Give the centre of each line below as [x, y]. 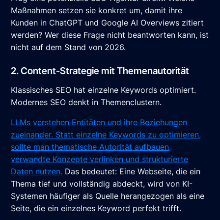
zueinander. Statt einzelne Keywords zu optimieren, [106, 135]
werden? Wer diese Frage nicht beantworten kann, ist [110, 35]
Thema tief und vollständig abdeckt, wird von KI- [102, 184]
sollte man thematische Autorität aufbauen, [91, 147]
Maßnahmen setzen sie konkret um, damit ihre [97, 11]
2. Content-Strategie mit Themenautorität [100, 71]
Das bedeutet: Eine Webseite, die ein [132, 172]
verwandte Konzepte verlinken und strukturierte [100, 159]
